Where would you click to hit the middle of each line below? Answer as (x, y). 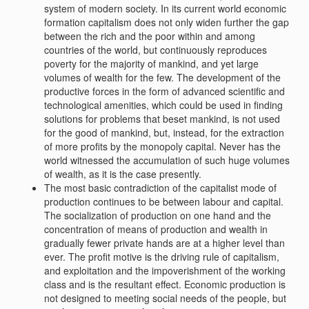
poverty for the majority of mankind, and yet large (151, 63)
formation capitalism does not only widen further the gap (166, 22)
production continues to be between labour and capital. (163, 201)
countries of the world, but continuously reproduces (155, 50)
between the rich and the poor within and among (149, 36)
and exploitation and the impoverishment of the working (165, 270)
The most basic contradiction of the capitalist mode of (160, 188)
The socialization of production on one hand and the (157, 215)
